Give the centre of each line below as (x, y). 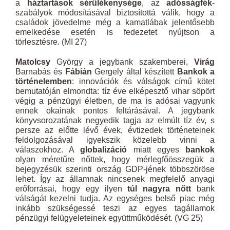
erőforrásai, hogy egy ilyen (72, 189)
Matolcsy (33, 62)
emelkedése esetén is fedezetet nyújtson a (115, 32)
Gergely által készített (134, 72)
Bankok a (196, 72)
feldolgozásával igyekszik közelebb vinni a (115, 140)
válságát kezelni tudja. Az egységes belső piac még (115, 198)
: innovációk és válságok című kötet (143, 81)
